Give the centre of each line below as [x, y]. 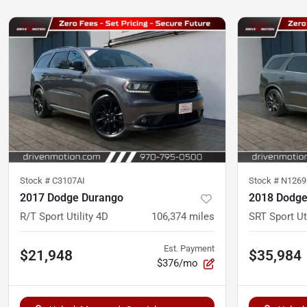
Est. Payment [189, 249]
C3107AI [69, 181]
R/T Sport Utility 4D [64, 217]
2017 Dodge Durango [72, 198]
